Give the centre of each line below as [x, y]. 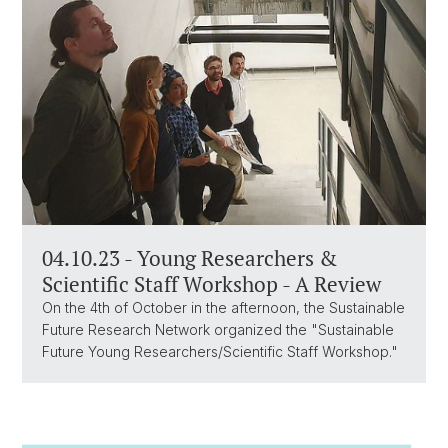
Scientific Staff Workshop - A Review [211, 284]
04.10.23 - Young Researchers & [189, 258]
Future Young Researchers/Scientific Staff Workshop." [220, 352]
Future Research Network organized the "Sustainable [218, 330]
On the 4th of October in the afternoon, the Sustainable [223, 308]
